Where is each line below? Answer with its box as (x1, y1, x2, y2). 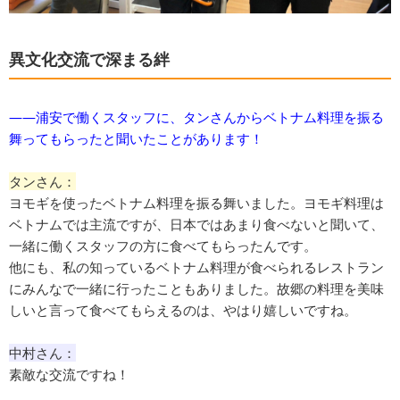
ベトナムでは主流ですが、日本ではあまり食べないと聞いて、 (9, 215, 384, 234)
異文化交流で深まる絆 (9, 48, 170, 71)
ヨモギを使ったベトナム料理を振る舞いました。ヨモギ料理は (9, 194, 384, 212)
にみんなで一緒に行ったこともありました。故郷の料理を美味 (9, 279, 384, 298)
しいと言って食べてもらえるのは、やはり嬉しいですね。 (9, 301, 357, 320)
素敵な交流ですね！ (9, 365, 129, 384)
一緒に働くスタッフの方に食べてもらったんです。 (9, 237, 317, 255)
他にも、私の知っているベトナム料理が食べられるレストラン (9, 258, 384, 277)
